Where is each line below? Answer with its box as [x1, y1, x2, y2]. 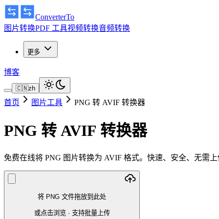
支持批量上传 [71, 209, 110, 217]
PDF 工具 [35, 24, 67, 32]
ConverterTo [35, 13, 74, 21]
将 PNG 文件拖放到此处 [38, 193, 106, 201]
